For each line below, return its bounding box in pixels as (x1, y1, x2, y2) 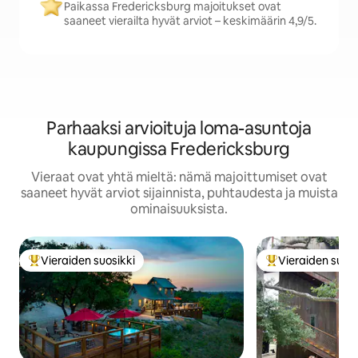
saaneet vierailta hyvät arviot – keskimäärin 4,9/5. (64, 14, 316, 28)
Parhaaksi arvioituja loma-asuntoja (46, 117, 312, 140)
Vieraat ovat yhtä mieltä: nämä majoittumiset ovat (30, 169, 328, 185)
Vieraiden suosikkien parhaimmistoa (28, 260, 219, 275)
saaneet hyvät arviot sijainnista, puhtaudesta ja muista (20, 185, 338, 201)
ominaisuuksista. (130, 201, 228, 217)
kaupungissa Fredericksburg (68, 137, 290, 161)
